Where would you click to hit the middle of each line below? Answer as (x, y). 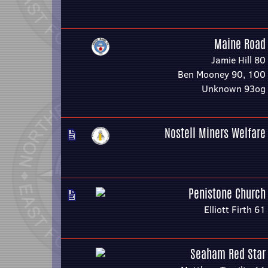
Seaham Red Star (228, 254)
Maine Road (240, 44)
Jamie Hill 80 (238, 60)
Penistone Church (227, 194)
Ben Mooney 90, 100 (222, 74)
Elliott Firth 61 (235, 209)
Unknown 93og (234, 89)
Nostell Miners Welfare (215, 133)
